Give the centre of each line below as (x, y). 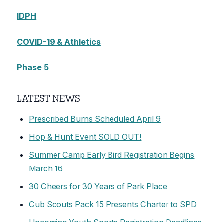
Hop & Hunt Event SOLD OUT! (85, 137)
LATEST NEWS (49, 98)
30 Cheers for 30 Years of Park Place (98, 186)
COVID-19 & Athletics (59, 41)
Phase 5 (33, 68)
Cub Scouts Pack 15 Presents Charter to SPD (113, 204)
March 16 (46, 168)
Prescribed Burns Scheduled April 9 (95, 119)
